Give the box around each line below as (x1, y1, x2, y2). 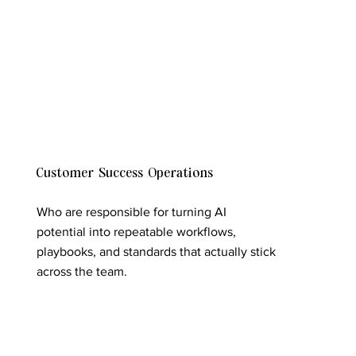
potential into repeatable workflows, (36, 225, 236, 239)
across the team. (36, 265, 127, 279)
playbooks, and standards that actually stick (36, 245, 276, 259)
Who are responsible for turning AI (36, 205, 226, 219)
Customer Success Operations (36, 163, 214, 181)
